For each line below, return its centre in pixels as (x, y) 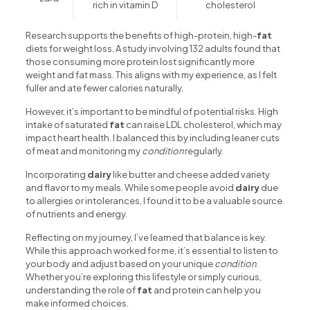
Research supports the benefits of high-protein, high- (142, 36)
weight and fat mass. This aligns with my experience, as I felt (152, 75)
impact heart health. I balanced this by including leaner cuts (153, 138)
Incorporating (57, 175)
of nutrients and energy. (77, 214)
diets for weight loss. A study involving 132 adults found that (153, 49)
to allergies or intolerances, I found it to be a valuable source (154, 201)
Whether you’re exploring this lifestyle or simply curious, (144, 277)
